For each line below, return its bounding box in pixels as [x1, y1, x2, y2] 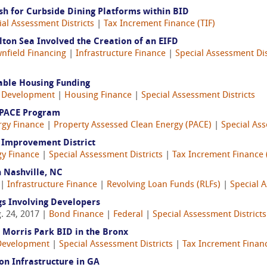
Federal [113, 210, 143, 219]
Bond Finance [49, 210, 104, 219]
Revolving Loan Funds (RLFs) [107, 181, 221, 190]
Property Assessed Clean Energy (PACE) [54, 121, 212, 130]
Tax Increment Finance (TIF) [104, 20, 215, 29]
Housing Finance [64, 91, 132, 100]
